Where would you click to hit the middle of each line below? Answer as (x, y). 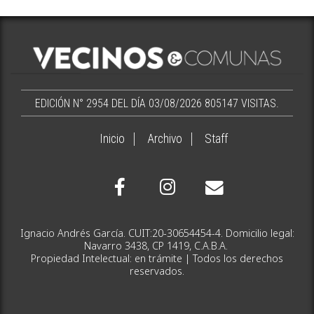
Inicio (112, 138)
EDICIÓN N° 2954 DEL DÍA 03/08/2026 (145, 103)
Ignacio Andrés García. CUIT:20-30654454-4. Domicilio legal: (157, 233)
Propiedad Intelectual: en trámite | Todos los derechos (157, 258)
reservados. (157, 271)
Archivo (164, 138)
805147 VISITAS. (242, 103)
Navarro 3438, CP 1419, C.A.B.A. (157, 245)
